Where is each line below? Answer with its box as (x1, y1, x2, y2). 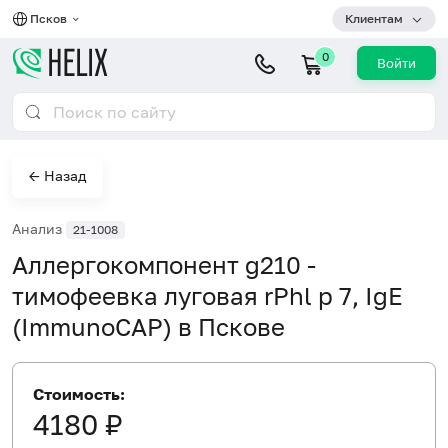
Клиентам (345, 11, 403, 26)
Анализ (12, 220, 66, 237)
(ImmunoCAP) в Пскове (12, 311, 285, 341)
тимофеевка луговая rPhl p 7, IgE (12, 280, 403, 310)
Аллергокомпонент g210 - (12, 249, 316, 279)
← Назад (29, 167, 86, 184)
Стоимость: (33, 383, 125, 404)
